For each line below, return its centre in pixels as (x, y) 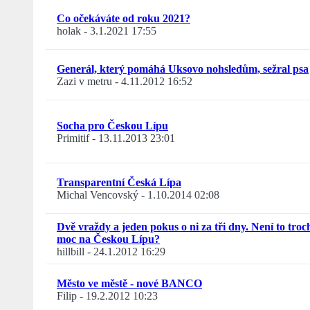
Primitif (73, 138)
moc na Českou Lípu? (108, 239)
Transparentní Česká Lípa (119, 183)
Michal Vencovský (98, 195)
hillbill (71, 252)
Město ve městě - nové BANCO (129, 284)
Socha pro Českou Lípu (112, 126)
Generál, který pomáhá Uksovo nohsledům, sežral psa (183, 69)
